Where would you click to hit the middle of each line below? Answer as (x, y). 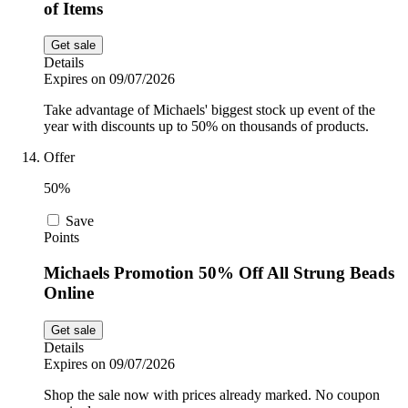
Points (61, 238)
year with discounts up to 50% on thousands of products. (206, 127)
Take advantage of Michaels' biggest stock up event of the (209, 110)
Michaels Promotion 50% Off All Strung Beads (219, 272)
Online (69, 292)
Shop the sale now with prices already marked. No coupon (212, 394)
